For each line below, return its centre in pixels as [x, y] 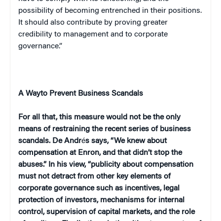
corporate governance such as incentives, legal [99, 188]
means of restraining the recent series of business [105, 129]
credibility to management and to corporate [93, 34]
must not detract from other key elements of [94, 176]
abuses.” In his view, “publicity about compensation [106, 165]
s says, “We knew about [126, 141]
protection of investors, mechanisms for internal [101, 200]
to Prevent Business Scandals [92, 93]
